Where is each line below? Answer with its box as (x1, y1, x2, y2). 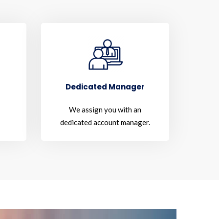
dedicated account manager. (60, 118, 150, 127)
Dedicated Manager (65, 82, 145, 92)
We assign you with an (68, 105, 141, 114)
